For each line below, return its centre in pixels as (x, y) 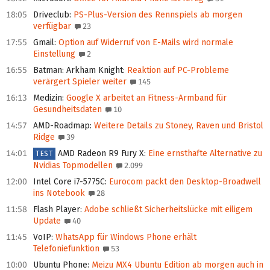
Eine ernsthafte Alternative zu (204, 154)
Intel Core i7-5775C (69, 182)
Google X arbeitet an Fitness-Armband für (145, 98)
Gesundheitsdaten (67, 110)
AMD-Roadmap (61, 126)
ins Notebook (59, 193)
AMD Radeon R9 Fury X (101, 154)
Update (47, 221)
